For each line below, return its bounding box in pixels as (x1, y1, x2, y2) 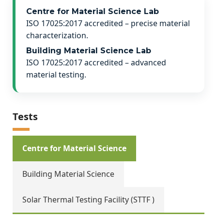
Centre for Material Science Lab (26, 7, 159, 16)
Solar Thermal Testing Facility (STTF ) (22, 194, 155, 205)
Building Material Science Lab (26, 46, 151, 55)
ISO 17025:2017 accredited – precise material (26, 18, 190, 29)
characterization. (26, 30, 88, 41)
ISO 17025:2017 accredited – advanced (26, 57, 166, 68)
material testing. (26, 69, 86, 80)
